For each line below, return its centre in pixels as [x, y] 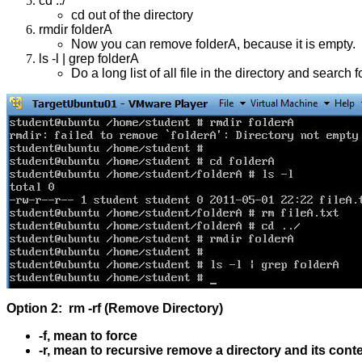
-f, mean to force [88, 335]
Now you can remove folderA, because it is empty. [213, 44]
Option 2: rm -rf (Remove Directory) [115, 308]
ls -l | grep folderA [89, 58]
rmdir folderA [76, 29]
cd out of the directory [132, 15]
